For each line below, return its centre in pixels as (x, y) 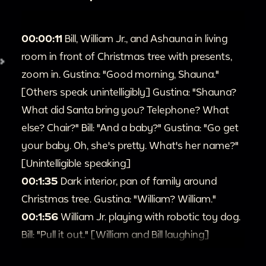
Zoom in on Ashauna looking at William (152, 252)
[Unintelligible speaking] (76, 163)
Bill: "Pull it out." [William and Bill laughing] (115, 234)
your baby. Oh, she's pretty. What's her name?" (130, 145)
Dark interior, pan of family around (139, 180)
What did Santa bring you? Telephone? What (125, 109)
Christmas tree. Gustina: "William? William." (119, 198)
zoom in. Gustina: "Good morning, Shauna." (120, 74)
